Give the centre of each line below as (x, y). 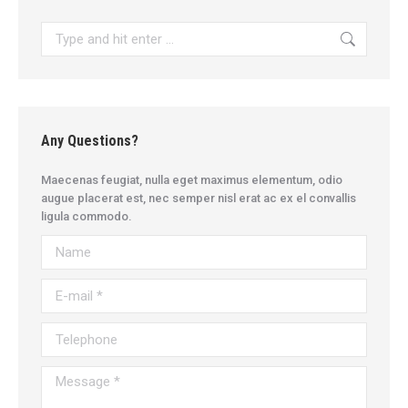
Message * (71, 375)
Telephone (70, 331)
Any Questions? (90, 141)
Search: (61, 30)
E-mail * (61, 288)
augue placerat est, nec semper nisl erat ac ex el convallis (199, 199)
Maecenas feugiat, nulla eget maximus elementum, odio (192, 180)
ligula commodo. (87, 217)
